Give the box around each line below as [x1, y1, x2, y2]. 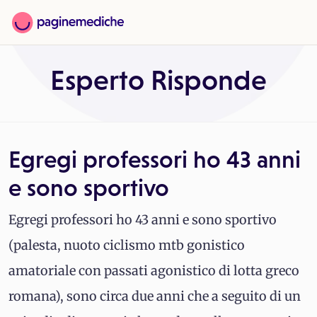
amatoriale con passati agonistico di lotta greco [8, 263, 299, 279]
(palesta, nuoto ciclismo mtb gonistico [8, 237, 245, 253]
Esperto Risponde [50, 64, 267, 96]
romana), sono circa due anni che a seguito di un [8, 288, 301, 304]
